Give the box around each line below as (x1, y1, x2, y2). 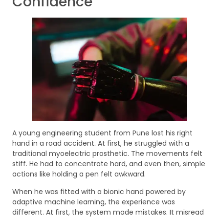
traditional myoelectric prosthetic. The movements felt (12, 149, 202, 159)
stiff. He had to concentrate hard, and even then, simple (12, 159, 205, 169)
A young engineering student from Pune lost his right (12, 128, 193, 138)
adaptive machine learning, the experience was (12, 197, 175, 207)
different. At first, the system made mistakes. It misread (12, 207, 204, 217)
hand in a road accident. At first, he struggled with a (12, 138, 189, 149)
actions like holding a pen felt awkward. (12, 169, 146, 179)
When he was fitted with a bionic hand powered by (12, 186, 186, 197)
